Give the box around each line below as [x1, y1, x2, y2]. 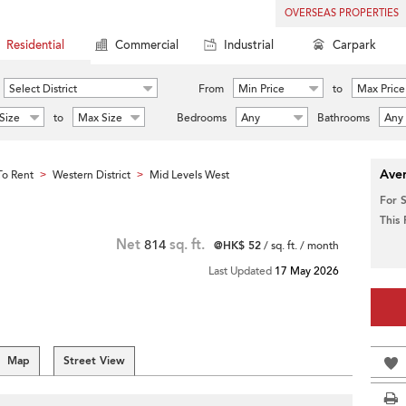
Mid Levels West [150, 168, 229, 182]
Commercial [115, 37, 179, 53]
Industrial [224, 37, 274, 53]
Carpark [333, 37, 376, 53]
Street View [63, 353, 125, 368]
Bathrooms [317, 111, 370, 125]
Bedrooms [177, 111, 227, 125]
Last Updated [208, 264, 275, 278]
